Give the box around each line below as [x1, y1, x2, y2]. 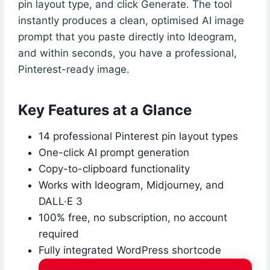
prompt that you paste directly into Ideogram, [17, 30, 237, 43]
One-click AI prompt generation [38, 146, 189, 159]
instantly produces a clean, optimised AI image [17, 14, 244, 27]
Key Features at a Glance [17, 101, 192, 119]
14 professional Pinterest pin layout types [38, 130, 238, 142]
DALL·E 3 [38, 195, 83, 207]
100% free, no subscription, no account [38, 211, 227, 224]
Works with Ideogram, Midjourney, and [38, 178, 224, 191]
